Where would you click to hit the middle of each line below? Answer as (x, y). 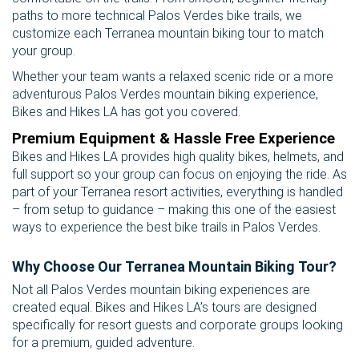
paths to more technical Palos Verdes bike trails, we (157, 16)
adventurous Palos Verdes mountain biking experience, (165, 95)
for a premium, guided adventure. (103, 343)
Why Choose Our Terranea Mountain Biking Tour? (174, 267)
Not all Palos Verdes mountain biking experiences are (161, 290)
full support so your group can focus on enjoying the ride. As (179, 175)
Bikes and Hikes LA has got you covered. (126, 112)
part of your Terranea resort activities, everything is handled (177, 192)
